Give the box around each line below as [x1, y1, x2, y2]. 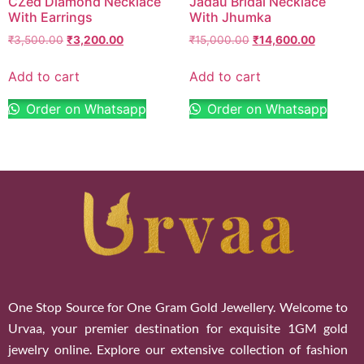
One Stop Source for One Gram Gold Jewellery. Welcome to [8, 298, 348, 314]
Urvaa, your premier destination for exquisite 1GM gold [8, 319, 348, 336]
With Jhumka [188, 8, 271, 25]
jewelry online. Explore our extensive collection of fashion [8, 340, 348, 357]
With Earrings [8, 8, 93, 25]
